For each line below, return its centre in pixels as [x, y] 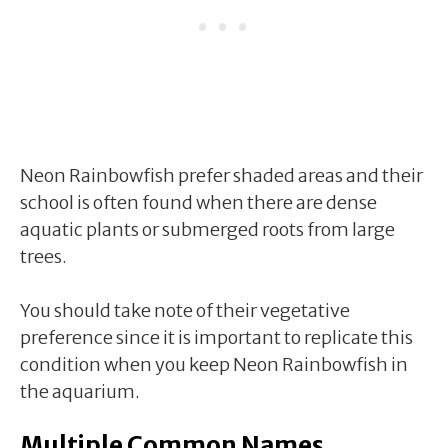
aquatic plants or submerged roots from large [207, 229]
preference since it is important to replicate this [216, 337]
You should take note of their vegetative [185, 310]
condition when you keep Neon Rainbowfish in [214, 364]
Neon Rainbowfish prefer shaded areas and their [221, 175]
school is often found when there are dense [198, 202]
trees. [43, 256]
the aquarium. [80, 391]
